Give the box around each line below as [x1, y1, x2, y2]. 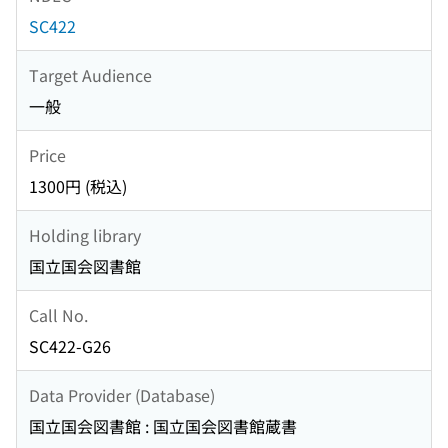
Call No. [29, 302, 88, 327]
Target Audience [29, 62, 152, 87]
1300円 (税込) [29, 174, 127, 199]
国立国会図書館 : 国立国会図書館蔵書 [29, 414, 297, 439]
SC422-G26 [29, 334, 111, 359]
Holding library [29, 222, 141, 247]
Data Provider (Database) [29, 382, 215, 407]
